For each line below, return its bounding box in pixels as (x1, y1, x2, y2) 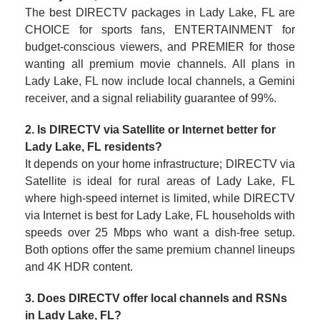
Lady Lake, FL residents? (25, 141, 162, 153)
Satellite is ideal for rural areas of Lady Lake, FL (25, 175, 295, 187)
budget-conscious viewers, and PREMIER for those (25, 41, 295, 53)
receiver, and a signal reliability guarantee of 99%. (25, 92, 276, 104)
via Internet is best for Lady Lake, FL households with (25, 209, 295, 221)
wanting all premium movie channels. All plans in (25, 58, 295, 70)
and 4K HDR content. (25, 261, 133, 273)
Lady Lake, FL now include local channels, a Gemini (25, 75, 295, 87)
